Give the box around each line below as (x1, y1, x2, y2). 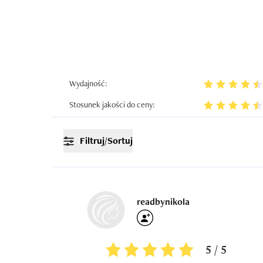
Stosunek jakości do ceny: (69, 99, 155, 110)
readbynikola (137, 195, 190, 208)
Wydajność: (69, 78, 107, 89)
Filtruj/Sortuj (80, 134, 133, 147)
